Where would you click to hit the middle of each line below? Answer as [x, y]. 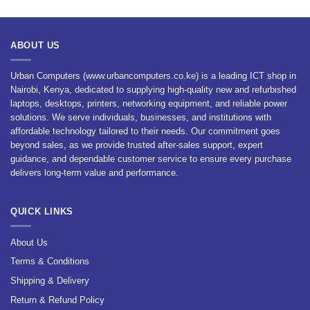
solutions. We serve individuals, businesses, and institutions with [141, 118]
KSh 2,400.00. [234, 10]
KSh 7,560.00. [129, 10]
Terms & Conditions [50, 262]
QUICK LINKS [42, 212]
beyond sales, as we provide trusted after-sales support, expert [137, 145]
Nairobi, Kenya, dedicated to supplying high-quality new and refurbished [153, 90]
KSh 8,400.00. [83, 10]
